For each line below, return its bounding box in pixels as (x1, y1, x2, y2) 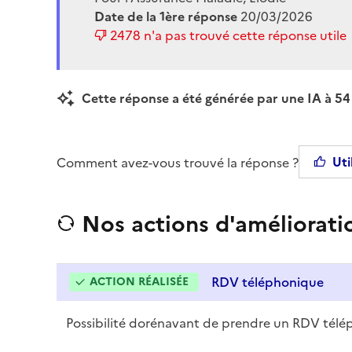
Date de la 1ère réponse (94, 6, 240, 26)
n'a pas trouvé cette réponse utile (141, 25, 346, 45)
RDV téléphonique (211, 272, 324, 291)
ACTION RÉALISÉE (90, 273, 189, 290)
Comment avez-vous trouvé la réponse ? (57, 152, 299, 172)
